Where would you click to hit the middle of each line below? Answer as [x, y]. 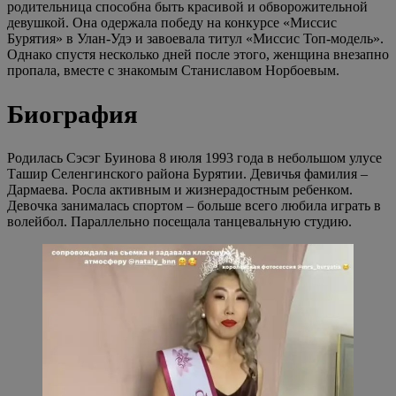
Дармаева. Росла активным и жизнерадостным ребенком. [180, 190]
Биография [72, 114]
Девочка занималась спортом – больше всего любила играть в [194, 206]
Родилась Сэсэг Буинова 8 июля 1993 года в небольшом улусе [194, 158]
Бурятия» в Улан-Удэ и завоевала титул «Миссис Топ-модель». [195, 39]
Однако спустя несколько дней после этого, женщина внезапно [198, 55]
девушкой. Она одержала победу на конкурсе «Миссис [172, 23]
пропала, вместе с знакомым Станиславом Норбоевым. [173, 71]
